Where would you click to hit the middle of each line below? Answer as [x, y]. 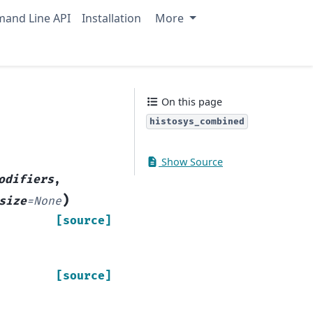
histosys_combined [197, 122]
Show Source [191, 162]
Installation [111, 18]
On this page [190, 102]
